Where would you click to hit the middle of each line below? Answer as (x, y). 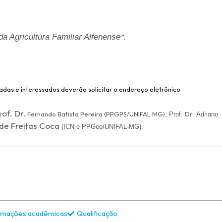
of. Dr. (14, 113)
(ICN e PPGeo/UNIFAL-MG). (102, 126)
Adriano (207, 114)
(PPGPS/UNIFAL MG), (136, 114)
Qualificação (97, 213)
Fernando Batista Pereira (65, 114)
